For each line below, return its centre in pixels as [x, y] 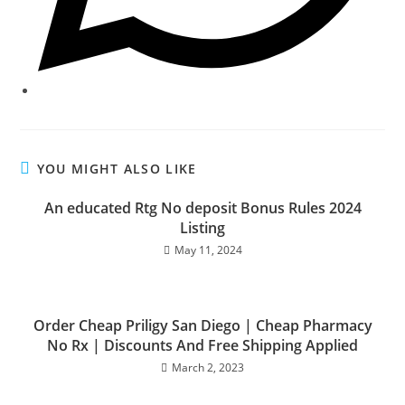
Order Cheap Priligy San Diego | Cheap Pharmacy [202, 326]
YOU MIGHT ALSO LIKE [117, 169]
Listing [202, 228]
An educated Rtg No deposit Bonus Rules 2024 [202, 208]
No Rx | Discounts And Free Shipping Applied [202, 346]
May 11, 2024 [208, 250]
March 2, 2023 [208, 368]
